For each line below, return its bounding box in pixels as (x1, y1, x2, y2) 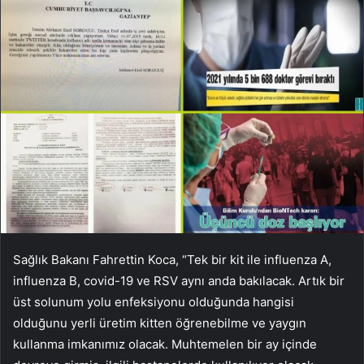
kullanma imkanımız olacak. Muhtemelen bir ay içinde (13, 336, 317, 352)
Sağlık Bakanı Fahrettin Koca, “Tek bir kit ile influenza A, (13, 251, 331, 267)
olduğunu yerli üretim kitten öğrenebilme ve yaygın (13, 314, 306, 331)
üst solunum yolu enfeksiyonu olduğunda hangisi (13, 293, 294, 310)
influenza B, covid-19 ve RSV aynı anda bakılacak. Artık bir (13, 272, 344, 288)
